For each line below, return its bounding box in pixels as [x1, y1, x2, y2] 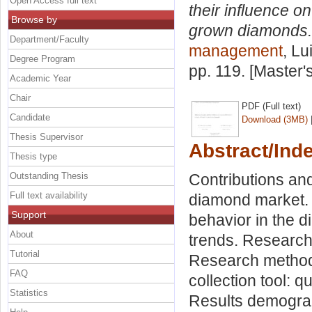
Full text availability [10, 189, 88, 201]
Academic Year [10, 72, 71, 84]
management [189, 42, 283, 61]
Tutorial [10, 248, 40, 259]
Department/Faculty [10, 33, 89, 45]
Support [11, 208, 46, 220]
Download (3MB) [242, 114, 308, 125]
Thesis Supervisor [10, 131, 83, 142]
